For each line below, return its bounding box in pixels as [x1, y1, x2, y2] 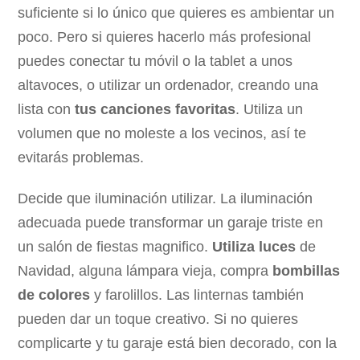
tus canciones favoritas [75, 100, 236, 117]
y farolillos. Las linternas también [90, 287, 305, 304]
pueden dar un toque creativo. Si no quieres [18, 311, 299, 328]
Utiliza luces [212, 239, 297, 256]
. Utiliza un [235, 100, 304, 117]
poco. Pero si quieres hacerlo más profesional [18, 28, 312, 45]
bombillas [272, 263, 341, 280]
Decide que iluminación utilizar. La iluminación [18, 190, 313, 207]
